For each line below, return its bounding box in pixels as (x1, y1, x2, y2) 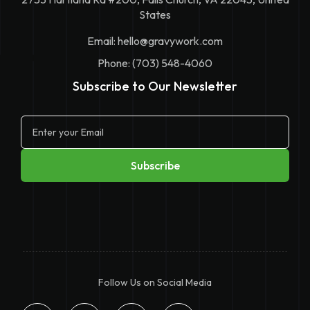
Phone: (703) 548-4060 (98, 55, 212, 70)
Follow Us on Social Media (98, 275, 212, 289)
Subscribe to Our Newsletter (73, 77, 237, 94)
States (139, 7, 171, 21)
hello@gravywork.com (118, 33, 223, 48)
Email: (87, 33, 118, 48)
